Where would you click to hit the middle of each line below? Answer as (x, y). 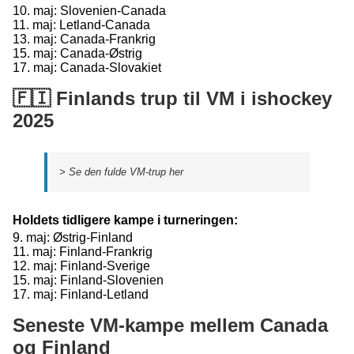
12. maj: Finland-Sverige (81, 266)
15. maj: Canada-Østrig (77, 53)
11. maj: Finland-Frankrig (83, 252)
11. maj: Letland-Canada (81, 25)
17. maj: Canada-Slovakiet (87, 68)
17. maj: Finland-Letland (81, 294)
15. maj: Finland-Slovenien (88, 280)
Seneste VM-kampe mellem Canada (170, 325)
